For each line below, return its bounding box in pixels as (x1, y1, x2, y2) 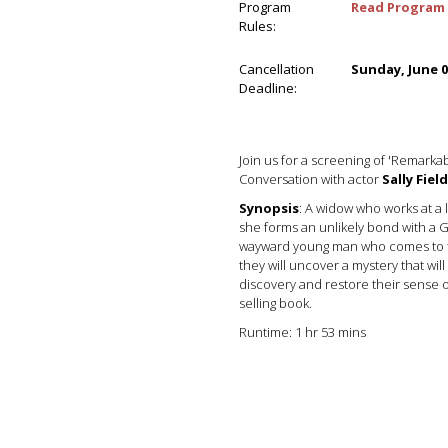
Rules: (239, 17, 276, 35)
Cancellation (239, 60, 314, 78)
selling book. (239, 294, 315, 312)
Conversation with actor (239, 170, 382, 188)
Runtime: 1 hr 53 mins (239, 323, 366, 341)
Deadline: (239, 79, 297, 97)
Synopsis (239, 199, 299, 217)
